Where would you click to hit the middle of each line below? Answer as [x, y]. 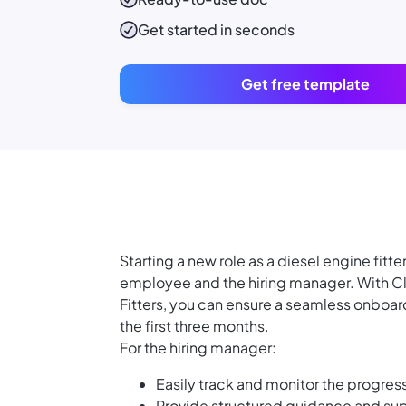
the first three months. [194, 326]
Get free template [305, 84]
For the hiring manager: [198, 348]
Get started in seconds [216, 30]
